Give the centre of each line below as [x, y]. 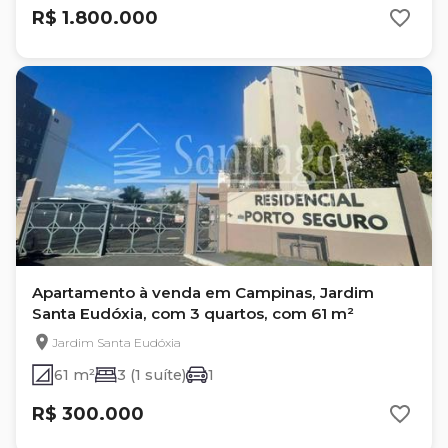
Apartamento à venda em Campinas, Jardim [203, 292]
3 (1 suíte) [151, 375]
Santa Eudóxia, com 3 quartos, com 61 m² [193, 313]
